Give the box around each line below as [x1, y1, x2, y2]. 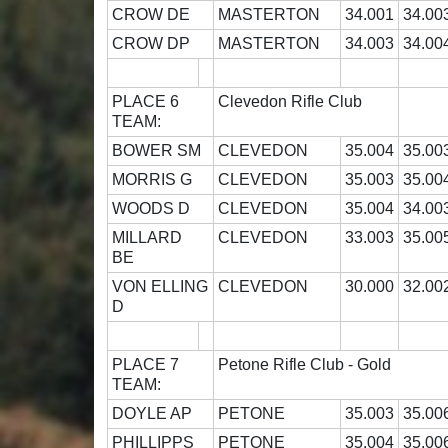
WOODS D [112, 200, 199, 218]
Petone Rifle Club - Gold [218, 356, 392, 374]
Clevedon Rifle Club [218, 93, 363, 111]
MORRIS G [112, 171, 201, 189]
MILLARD [112, 229, 183, 247]
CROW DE [112, 6, 195, 24]
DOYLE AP [112, 405, 197, 423]
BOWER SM [112, 142, 206, 160]
